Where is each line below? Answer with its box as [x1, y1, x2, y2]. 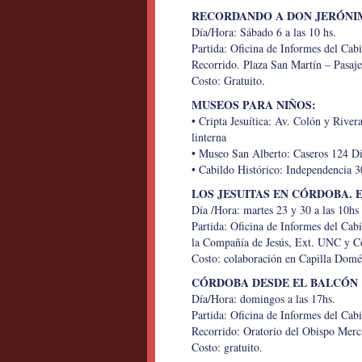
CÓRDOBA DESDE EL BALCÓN [192, 274, 358, 291]
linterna [192, 129, 226, 145]
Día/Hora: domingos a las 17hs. [192, 291, 335, 306]
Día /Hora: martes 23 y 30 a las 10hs [192, 202, 359, 217]
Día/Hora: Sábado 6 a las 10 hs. [192, 24, 336, 40]
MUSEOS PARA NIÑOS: [192, 96, 316, 113]
